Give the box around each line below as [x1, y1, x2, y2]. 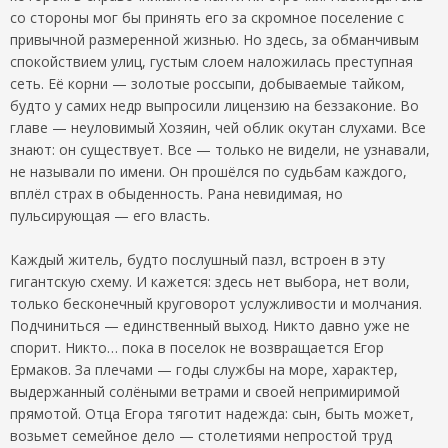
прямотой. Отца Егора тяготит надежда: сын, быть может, [10, 403, 414, 423]
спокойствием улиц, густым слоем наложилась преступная [10, 51, 413, 71]
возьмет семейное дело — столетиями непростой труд [10, 425, 392, 445]
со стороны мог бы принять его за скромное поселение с [10, 7, 404, 27]
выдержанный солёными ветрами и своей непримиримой [10, 381, 400, 401]
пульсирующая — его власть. [10, 205, 210, 225]
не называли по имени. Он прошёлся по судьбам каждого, [10, 161, 407, 181]
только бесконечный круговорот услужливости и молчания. [10, 293, 422, 313]
